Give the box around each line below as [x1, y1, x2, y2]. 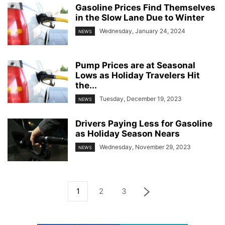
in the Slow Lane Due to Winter [75, 12, 204, 23]
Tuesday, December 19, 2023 [99, 94, 182, 102]
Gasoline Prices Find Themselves [75, 2, 215, 13]
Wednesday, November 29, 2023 [99, 143, 191, 151]
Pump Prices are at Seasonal [75, 60, 195, 70]
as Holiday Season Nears [75, 129, 180, 139]
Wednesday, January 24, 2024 [99, 27, 185, 35]
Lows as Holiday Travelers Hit [75, 70, 200, 80]
